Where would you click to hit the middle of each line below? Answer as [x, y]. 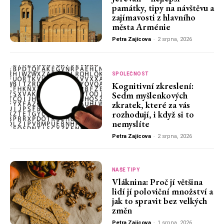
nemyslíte [130, 123]
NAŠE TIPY [126, 169]
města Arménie [141, 27]
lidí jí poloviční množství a [162, 191]
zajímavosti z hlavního [153, 17]
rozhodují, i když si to [153, 114]
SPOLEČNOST [130, 73]
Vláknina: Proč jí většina [157, 181]
